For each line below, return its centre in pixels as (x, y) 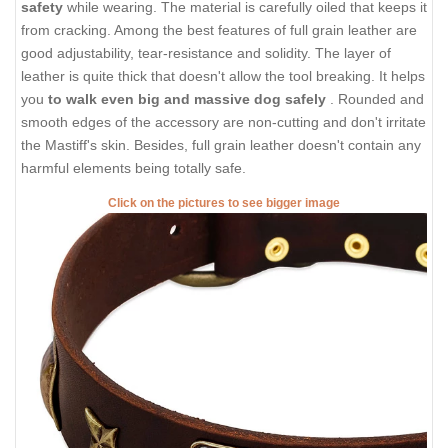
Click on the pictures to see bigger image (224, 203)
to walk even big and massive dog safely (189, 98)
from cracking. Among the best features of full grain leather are (219, 29)
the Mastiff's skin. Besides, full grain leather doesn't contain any (221, 144)
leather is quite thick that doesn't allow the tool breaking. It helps (223, 75)
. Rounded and (377, 98)
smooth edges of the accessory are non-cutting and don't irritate (223, 121)
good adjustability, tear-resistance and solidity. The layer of (206, 52)
